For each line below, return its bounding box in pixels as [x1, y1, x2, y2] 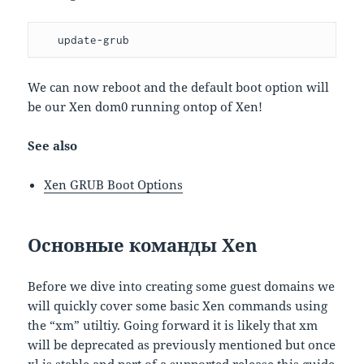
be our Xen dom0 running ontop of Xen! [28, 98, 263, 115]
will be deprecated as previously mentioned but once [28, 336, 336, 353]
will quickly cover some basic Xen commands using [28, 297, 328, 314]
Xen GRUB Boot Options [44, 176, 184, 193]
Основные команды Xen [28, 232, 258, 258]
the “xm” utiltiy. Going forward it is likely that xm [28, 317, 318, 334]
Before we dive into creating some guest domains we [28, 278, 336, 295]
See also [28, 137, 78, 154]
